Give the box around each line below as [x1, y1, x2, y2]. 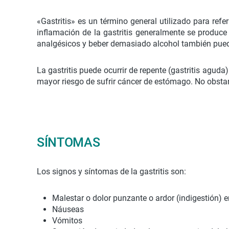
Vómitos [52, 216, 82, 225]
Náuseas [52, 204, 84, 214]
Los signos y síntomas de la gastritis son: [37, 167, 186, 176]
